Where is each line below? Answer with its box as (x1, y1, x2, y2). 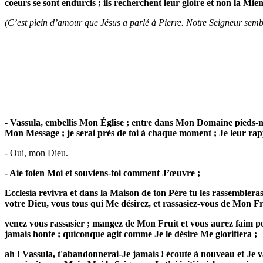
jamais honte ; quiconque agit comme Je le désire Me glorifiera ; (5, 229, 257, 240)
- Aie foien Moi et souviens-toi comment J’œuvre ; (5, 168, 200, 178)
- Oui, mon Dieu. (5, 148, 68, 159)
